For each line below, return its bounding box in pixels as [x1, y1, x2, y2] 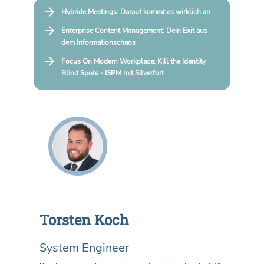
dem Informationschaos [61, 38, 136, 48]
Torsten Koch [39, 210, 128, 230]
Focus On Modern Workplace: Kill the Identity [61, 57, 206, 67]
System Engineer [39, 240, 129, 256]
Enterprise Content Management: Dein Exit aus [61, 26, 207, 36]
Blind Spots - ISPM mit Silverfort [61, 68, 164, 78]
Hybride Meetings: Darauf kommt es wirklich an [61, 7, 210, 17]
